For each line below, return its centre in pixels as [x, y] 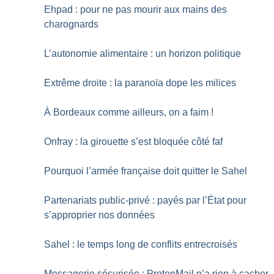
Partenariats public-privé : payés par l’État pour [146, 200]
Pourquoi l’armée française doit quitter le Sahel [146, 171]
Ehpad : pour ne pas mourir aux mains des [136, 9]
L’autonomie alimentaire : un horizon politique [143, 53]
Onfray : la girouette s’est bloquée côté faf [134, 141]
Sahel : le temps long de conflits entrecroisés [141, 244]
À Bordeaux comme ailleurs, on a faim [127, 112]
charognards [72, 24]
